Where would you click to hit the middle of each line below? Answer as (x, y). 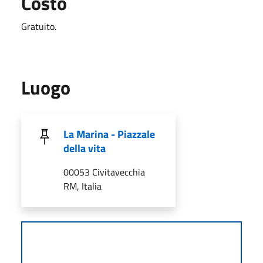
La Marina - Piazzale (109, 134)
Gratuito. (39, 26)
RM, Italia (82, 186)
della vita (85, 148)
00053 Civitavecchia (104, 172)
